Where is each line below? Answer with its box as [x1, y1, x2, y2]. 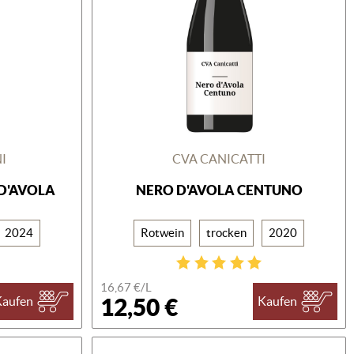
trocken [206, 225, 247, 239]
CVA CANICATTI [172, 151, 266, 166]
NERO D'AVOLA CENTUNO [135, 182, 303, 198]
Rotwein [141, 225, 185, 239]
